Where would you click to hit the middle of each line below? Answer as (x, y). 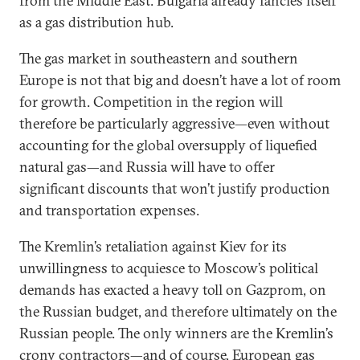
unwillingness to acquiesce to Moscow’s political (169, 268)
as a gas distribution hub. (98, 22)
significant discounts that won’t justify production (175, 188)
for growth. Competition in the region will (151, 102)
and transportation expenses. (111, 210)
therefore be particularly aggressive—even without (174, 123)
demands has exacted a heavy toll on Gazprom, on (173, 290)
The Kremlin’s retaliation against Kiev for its (153, 246)
